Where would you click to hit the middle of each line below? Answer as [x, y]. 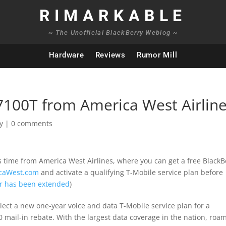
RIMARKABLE [113, 16]
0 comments [32, 123]
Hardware [66, 55]
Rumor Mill [157, 55]
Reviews [110, 55]
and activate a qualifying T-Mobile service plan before [131, 172]
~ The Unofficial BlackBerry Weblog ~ [113, 33]
